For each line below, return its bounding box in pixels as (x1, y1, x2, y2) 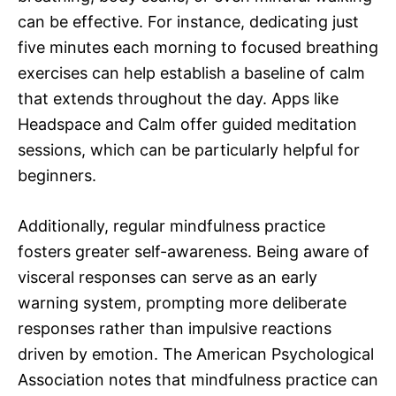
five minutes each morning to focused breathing (18, 38, 378, 57)
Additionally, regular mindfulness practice (18, 217, 325, 236)
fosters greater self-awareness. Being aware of (18, 242, 369, 262)
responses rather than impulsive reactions (18, 319, 331, 339)
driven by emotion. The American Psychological (18, 345, 374, 364)
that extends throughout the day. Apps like (18, 89, 339, 109)
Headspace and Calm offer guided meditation (18, 115, 357, 134)
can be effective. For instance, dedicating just (18, 12, 359, 32)
